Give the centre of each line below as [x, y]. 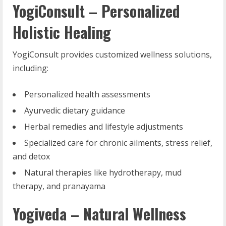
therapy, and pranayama [59, 186]
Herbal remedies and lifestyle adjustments [104, 126]
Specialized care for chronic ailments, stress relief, [118, 143]
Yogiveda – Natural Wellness [99, 213]
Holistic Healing [62, 32]
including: [31, 68]
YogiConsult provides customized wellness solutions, [112, 54]
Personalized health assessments [87, 94]
